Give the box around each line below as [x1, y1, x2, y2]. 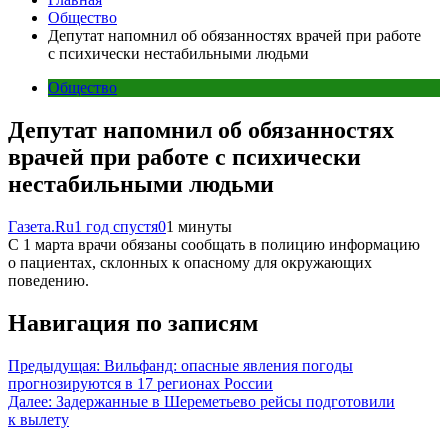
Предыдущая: [8, 356, 100, 374]
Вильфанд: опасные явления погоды [104, 356, 353, 374]
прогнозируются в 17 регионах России [8, 374, 273, 392]
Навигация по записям [8, 309, 258, 336]
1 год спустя [74, 217, 158, 235]
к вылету [8, 410, 69, 428]
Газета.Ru [8, 217, 74, 235]
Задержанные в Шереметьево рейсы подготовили [56, 392, 395, 410]
